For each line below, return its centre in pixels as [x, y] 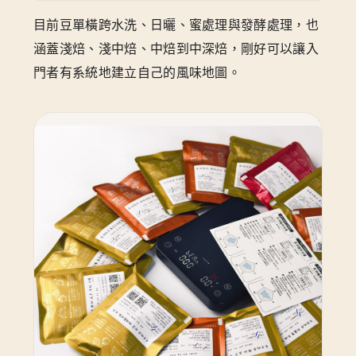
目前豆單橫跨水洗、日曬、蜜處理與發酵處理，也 [176, 25]
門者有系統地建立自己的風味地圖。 [137, 73]
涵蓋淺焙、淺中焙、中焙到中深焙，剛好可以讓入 [176, 49]
